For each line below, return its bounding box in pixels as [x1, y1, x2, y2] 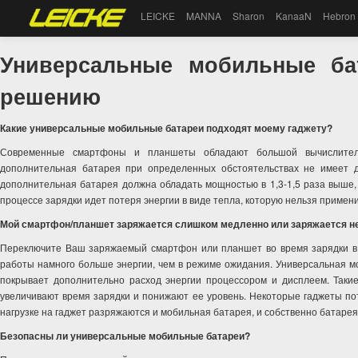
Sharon [233, 9, 265, 22]
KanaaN [276, 9, 312, 22]
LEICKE [141, 9, 176, 22]
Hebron [323, 9, 356, 22]
